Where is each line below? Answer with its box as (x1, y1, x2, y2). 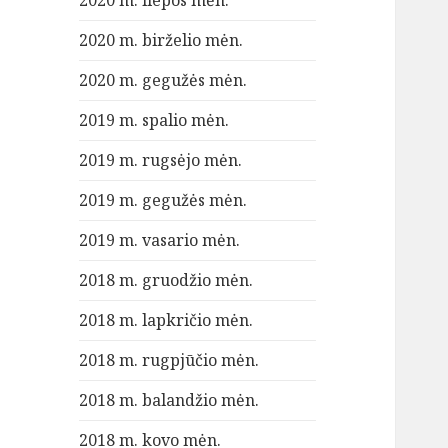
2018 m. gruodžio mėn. (79, 269, 254, 292)
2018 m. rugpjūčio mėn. (79, 349, 260, 372)
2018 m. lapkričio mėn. (79, 309, 254, 332)
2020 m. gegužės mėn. (79, 69, 248, 92)
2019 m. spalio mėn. (79, 109, 230, 132)
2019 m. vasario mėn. (79, 229, 241, 252)
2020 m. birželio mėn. (79, 29, 244, 52)
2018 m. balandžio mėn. (79, 389, 260, 412)
